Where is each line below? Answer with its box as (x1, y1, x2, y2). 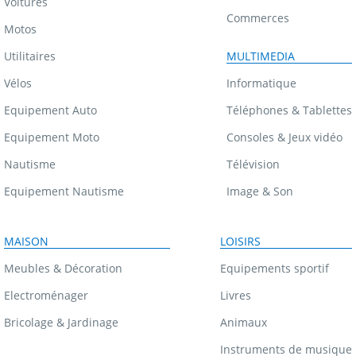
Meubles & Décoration (4, 260, 122, 276)
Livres (220, 287, 251, 303)
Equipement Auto (4, 102, 97, 118)
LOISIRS (220, 233, 261, 249)
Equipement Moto (4, 129, 99, 145)
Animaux (220, 314, 267, 330)
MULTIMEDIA (226, 48, 295, 64)
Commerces (226, 10, 289, 25)
